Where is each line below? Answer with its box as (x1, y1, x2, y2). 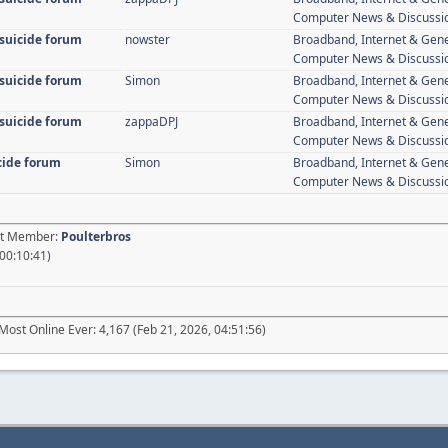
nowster (125, 30, 170, 48)
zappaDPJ (125, 112, 178, 130)
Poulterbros (61, 227, 131, 245)
